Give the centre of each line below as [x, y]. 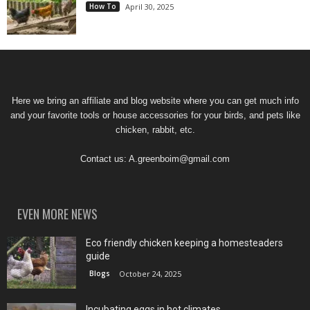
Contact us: [104, 158]
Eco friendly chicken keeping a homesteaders [184, 243]
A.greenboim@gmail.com [179, 158]
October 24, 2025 [150, 273]
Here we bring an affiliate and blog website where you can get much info [155, 100]
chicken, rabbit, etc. [155, 129]
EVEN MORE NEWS [57, 213]
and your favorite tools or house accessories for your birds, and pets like [155, 115]
